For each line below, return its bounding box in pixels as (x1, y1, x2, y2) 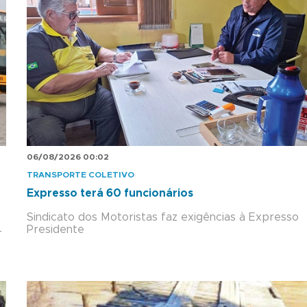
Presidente (27, 223, 84, 235)
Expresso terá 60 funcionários (27, 187, 193, 199)
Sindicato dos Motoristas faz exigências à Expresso (27, 211, 299, 223)
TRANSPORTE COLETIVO (27, 170, 134, 179)
